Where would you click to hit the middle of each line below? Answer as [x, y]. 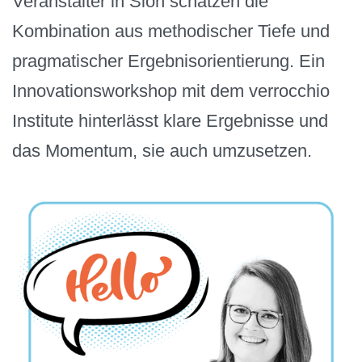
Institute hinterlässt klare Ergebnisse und [170, 121]
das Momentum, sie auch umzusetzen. [162, 151]
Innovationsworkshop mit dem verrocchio [171, 91]
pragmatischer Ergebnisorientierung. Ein [168, 61]
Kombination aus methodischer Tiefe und [171, 32]
